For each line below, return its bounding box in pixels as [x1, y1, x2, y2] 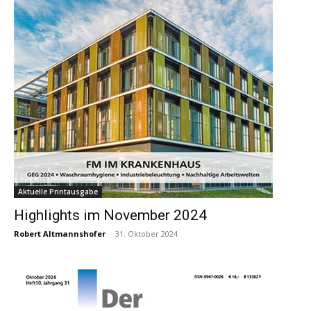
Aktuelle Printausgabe [18, 187, 98, 197]
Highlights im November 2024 [14, 207, 207, 224]
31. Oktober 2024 [115, 228, 178, 239]
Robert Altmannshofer [14, 228, 106, 239]
